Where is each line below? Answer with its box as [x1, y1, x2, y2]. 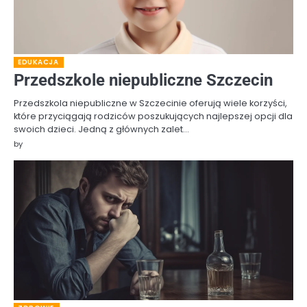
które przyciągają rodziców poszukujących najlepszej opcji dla [14, 110, 293, 123]
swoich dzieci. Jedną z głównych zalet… [14, 123, 189, 136]
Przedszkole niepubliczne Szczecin [14, 71, 273, 90]
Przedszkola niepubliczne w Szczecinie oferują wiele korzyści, [14, 97, 287, 110]
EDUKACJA [18, 58, 58, 67]
